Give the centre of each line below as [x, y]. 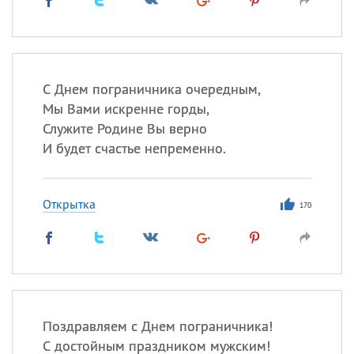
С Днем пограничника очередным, [151, 89]
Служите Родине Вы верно [124, 128]
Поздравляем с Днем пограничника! [157, 326]
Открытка [69, 204]
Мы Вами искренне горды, [126, 109]
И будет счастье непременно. [134, 148]
